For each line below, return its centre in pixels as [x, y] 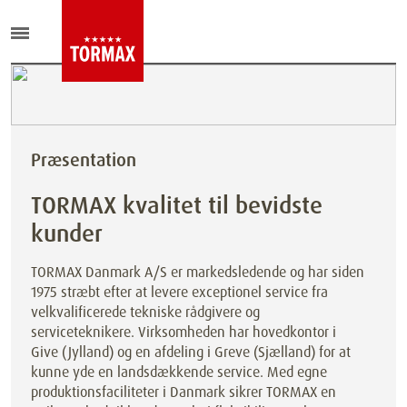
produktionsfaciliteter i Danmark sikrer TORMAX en [184, 392]
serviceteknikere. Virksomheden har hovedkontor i [184, 332]
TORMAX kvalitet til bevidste [177, 205]
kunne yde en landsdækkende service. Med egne [179, 372]
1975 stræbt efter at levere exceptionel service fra [179, 292]
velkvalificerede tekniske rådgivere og [145, 312]
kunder [67, 233]
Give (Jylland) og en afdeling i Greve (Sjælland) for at [191, 352]
